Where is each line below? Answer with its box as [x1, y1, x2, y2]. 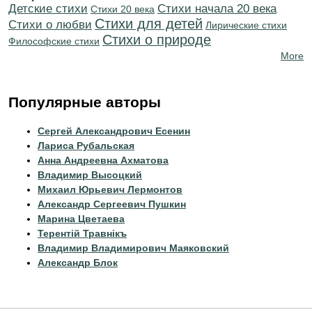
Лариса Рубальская [38, 140, 134, 151]
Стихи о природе [102, 32, 211, 47]
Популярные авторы [8, 94, 161, 110]
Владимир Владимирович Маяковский [38, 242, 229, 253]
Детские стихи [8, 2, 88, 15]
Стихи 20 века [91, 3, 155, 15]
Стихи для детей [95, 16, 203, 31]
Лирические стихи [205, 19, 287, 31]
